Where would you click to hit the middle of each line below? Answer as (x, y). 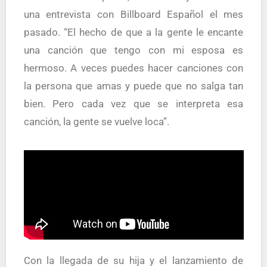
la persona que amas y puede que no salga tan (133, 86)
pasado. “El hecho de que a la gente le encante (133, 32)
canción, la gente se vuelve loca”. (96, 122)
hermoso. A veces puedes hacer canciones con (133, 68)
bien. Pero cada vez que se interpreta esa (133, 104)
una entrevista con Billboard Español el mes (133, 14)
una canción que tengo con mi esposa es (133, 50)
